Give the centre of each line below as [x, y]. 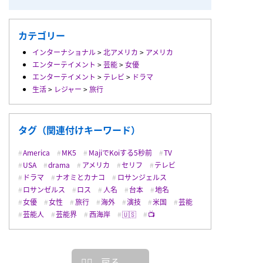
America [37, 152]
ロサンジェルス [142, 177]
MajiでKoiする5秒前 [120, 152]
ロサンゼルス [44, 189]
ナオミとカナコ [81, 177]
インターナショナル [64, 52]
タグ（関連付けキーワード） [79, 130]
